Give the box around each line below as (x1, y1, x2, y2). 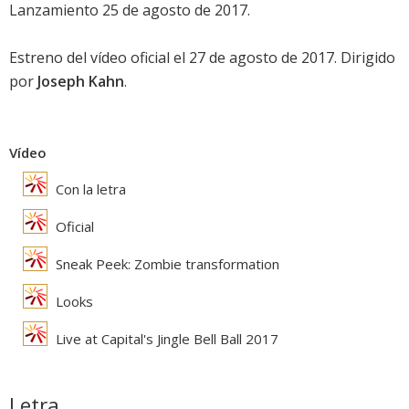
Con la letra (52, 180, 126, 199)
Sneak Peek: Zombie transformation (52, 255, 279, 274)
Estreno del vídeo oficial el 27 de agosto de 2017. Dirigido (9, 47, 395, 68)
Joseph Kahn (37, 71, 124, 92)
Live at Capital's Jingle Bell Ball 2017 (52, 330, 278, 349)
